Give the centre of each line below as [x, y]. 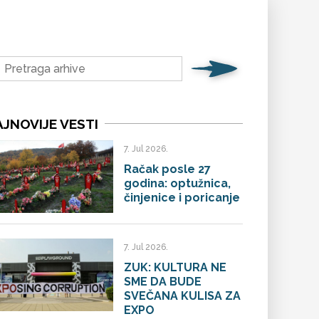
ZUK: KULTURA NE [176, 268]
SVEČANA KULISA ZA [183, 296]
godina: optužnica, [178, 184]
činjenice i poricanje [182, 198]
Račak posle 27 [168, 169]
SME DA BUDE [163, 282]
